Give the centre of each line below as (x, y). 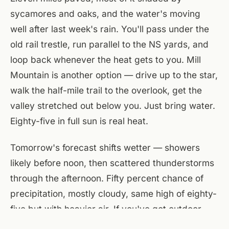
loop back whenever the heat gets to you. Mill (106, 60)
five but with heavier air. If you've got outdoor (106, 209)
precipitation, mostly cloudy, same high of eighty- (113, 194)
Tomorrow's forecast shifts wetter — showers (105, 148)
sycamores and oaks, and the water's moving (105, 14)
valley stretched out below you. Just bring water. (113, 106)
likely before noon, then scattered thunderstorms (112, 163)
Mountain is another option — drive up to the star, (114, 75)
